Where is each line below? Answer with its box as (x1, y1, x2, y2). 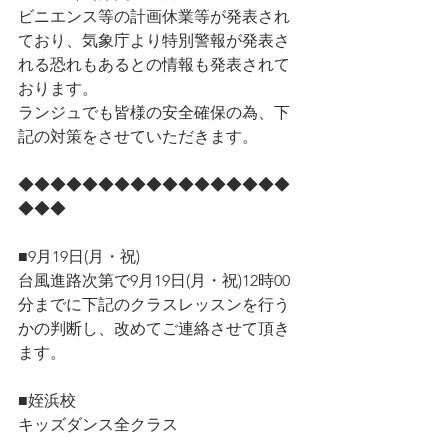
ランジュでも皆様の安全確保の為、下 (18, 103, 290, 122)
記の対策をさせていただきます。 (18, 127, 258, 146)
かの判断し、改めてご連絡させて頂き (18, 319, 290, 338)
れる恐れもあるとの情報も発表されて (18, 55, 290, 74)
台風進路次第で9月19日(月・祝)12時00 (18, 271, 290, 290)
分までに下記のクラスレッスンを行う (18, 295, 290, 314)
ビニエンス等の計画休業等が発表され (18, 7, 290, 26)
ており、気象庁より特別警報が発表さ (18, 31, 290, 50)
